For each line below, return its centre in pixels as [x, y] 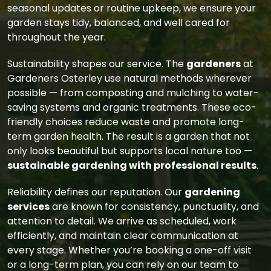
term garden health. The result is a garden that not [129, 136]
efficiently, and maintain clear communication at [123, 235]
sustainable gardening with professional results [132, 165]
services [28, 206]
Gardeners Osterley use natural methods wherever [129, 78]
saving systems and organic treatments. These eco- [132, 107]
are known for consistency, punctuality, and [154, 206]
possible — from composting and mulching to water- [133, 93]
